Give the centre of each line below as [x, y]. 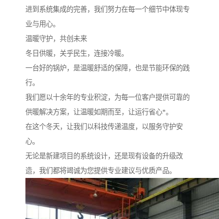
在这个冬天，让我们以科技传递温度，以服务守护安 [104, 127]
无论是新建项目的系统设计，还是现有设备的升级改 [104, 156]
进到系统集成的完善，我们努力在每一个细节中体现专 [108, 10]
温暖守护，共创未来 [56, 39]
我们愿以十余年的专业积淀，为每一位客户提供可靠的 [108, 98]
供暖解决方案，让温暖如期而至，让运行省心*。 [99, 112]
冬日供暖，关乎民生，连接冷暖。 [77, 54]
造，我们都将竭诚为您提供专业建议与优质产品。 [101, 171]
